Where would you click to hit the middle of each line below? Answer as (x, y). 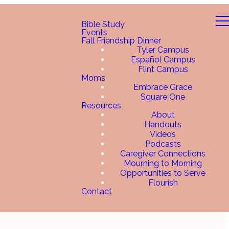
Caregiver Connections (163, 154)
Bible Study (103, 24)
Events (94, 32)
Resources (101, 106)
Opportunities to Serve (163, 173)
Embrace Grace (163, 87)
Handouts (163, 124)
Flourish (163, 183)
